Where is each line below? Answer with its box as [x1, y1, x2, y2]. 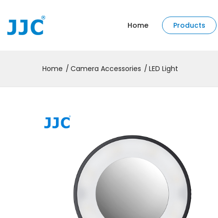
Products [173, 20, 205, 30]
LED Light [149, 64, 178, 73]
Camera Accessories [71, 64, 141, 73]
